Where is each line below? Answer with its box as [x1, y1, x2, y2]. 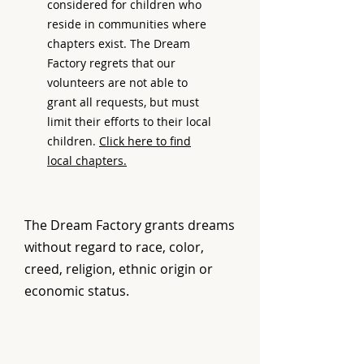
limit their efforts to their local [47, 114, 211, 129]
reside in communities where [47, 16, 206, 32]
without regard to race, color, [24, 238, 204, 256]
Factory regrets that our [47, 55, 175, 71]
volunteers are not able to [47, 75, 188, 90]
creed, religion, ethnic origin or [24, 260, 213, 278]
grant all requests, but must [47, 94, 199, 110]
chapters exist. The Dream [47, 36, 190, 51]
